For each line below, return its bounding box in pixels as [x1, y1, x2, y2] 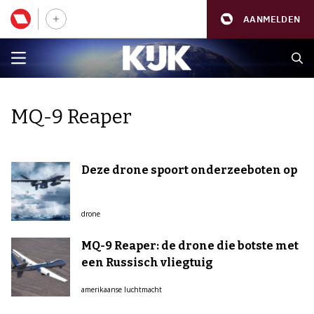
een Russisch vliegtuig [81, 256, 213, 269]
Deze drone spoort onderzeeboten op [81, 163, 297, 177]
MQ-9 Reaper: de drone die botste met [81, 239, 299, 252]
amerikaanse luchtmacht [81, 285, 162, 294]
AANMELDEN [243, 13, 300, 25]
